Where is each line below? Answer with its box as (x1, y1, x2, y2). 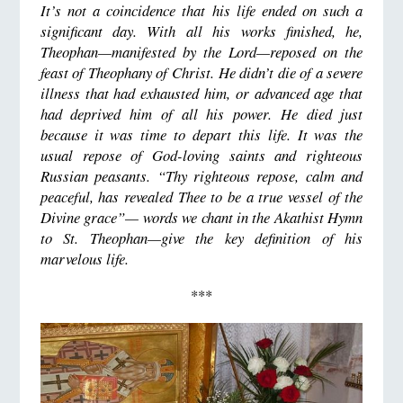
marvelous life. (40, 248, 129, 270)
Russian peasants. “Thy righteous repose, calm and (40, 166, 363, 187)
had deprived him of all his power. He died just (40, 103, 363, 125)
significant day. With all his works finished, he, (40, 21, 363, 42)
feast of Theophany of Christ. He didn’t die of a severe (40, 62, 363, 84)
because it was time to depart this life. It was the (40, 124, 363, 146)
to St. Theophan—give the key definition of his (40, 228, 363, 249)
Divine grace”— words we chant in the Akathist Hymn (40, 207, 363, 228)
